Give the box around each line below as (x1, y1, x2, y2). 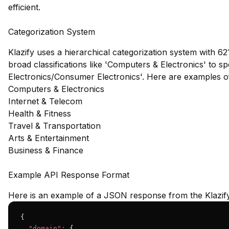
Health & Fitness (8, 108, 71, 119)
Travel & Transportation (8, 121, 101, 131)
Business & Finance (8, 145, 83, 155)
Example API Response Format (8, 170, 129, 180)
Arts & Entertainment (8, 133, 89, 143)
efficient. (8, 2, 40, 12)
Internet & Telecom (8, 96, 82, 106)
